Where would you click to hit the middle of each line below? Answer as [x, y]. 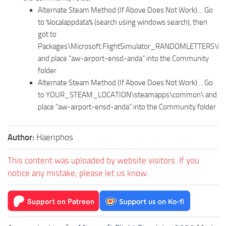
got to [47, 34]
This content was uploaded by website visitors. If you [103, 160]
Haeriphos [55, 137]
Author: [22, 137]
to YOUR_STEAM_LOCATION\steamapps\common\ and [127, 95]
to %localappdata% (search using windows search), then [123, 22]
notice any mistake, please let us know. [78, 173]
